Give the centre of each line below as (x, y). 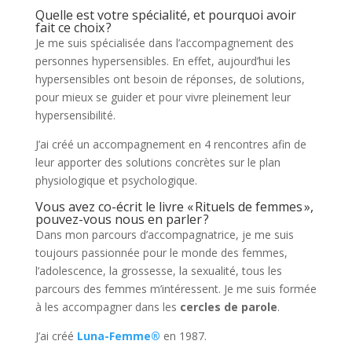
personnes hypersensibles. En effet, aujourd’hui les (163, 61)
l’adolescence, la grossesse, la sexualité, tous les (158, 271)
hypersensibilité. (75, 115)
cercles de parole (228, 307)
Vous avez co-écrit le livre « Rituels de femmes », (174, 207)
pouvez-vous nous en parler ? (122, 220)
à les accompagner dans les (107, 307)
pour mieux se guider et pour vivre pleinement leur (163, 97)
